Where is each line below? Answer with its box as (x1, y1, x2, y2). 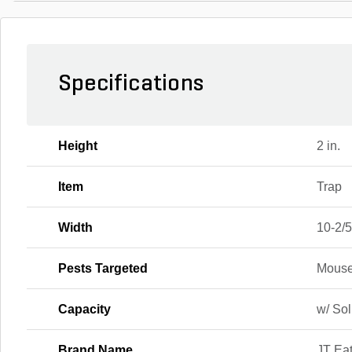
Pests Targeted (58, 262, 148, 275)
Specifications (58, 72, 203, 97)
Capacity (58, 302, 111, 316)
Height (58, 139, 97, 152)
